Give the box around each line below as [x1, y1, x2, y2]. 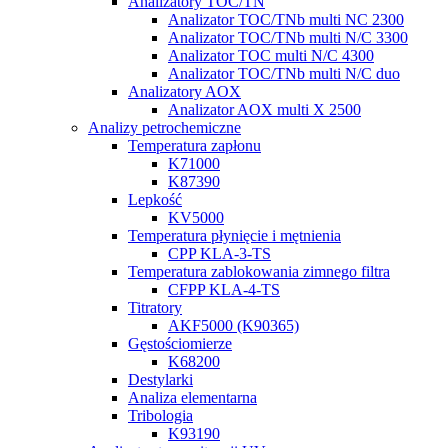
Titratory [128, 298, 182, 316]
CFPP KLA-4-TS [168, 280, 280, 298]
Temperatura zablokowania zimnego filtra [128, 262, 390, 280]
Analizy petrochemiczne [88, 118, 241, 136]
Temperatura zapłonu [128, 136, 261, 154]
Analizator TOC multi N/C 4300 [168, 46, 374, 64]
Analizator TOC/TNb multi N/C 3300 [168, 28, 408, 46]
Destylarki [128, 370, 193, 388]
